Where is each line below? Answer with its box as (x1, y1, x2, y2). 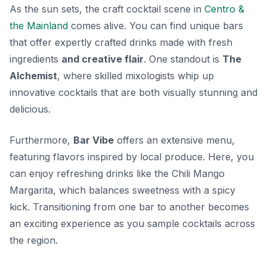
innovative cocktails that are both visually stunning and (10, 86, 257, 98)
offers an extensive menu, (114, 133, 235, 146)
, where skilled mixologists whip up (57, 69, 214, 82)
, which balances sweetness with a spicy (53, 184, 235, 196)
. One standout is (144, 52, 222, 65)
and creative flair (61, 52, 144, 65)
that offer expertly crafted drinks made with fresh (10, 36, 232, 48)
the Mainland (10, 19, 68, 32)
